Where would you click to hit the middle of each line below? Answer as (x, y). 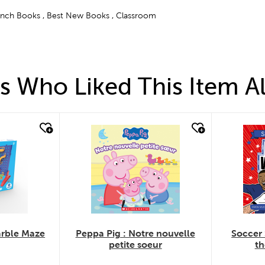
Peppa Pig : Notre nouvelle (135, 234)
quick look (112, 130)
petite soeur (135, 245)
